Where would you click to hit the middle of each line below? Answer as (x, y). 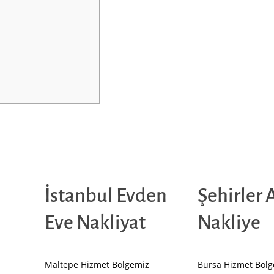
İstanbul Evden (106, 196)
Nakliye (229, 223)
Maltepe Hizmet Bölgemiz (97, 265)
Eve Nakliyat (95, 223)
